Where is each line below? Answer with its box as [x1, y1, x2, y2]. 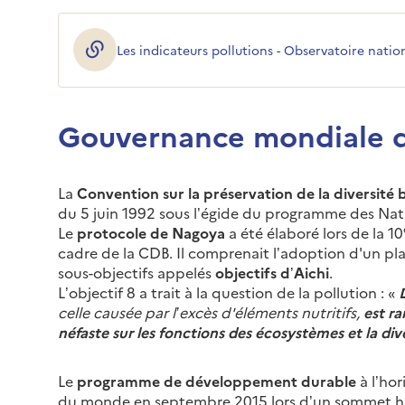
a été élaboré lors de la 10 [225, 221, 403, 242]
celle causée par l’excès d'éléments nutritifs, [58, 301, 363, 322]
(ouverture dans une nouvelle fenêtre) [73, 49, 343, 70]
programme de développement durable [77, 370, 356, 391]
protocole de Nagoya [77, 221, 225, 242]
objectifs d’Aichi [215, 261, 329, 282]
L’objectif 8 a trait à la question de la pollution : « [58, 281, 395, 302]
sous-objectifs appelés [58, 261, 215, 282]
